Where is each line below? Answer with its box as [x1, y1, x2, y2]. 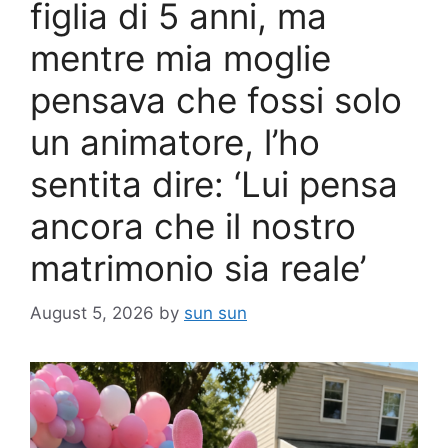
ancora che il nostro [30, 205, 356, 248]
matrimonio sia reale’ [30, 247, 366, 290]
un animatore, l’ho [30, 121, 320, 164]
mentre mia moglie [30, 37, 331, 80]
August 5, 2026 [30, 302, 154, 323]
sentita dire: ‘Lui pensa [30, 163, 398, 206]
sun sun [184, 302, 247, 323]
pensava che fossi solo [30, 79, 402, 122]
